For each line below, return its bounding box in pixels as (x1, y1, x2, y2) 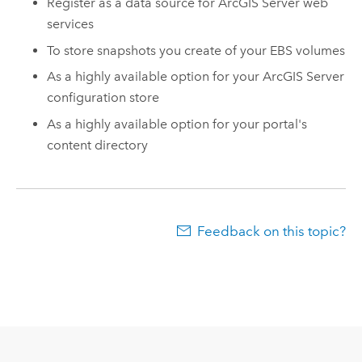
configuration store (47, 90, 160, 106)
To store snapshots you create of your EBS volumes (47, 42, 346, 58)
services (47, 16, 95, 32)
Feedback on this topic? (197, 223, 347, 240)
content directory (47, 137, 149, 154)
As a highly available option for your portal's (47, 116, 308, 133)
